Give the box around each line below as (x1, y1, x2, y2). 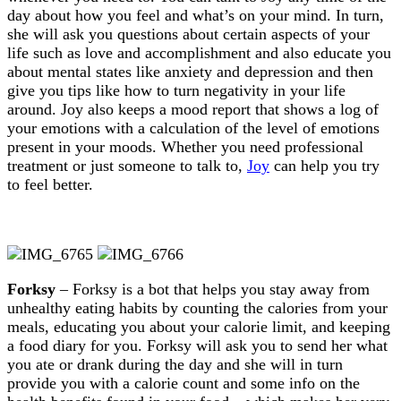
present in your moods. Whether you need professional (7, 137, 363, 156)
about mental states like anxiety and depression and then (7, 62, 373, 81)
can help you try (269, 156, 380, 175)
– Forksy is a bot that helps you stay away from (55, 279, 370, 298)
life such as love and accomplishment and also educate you (7, 43, 391, 62)
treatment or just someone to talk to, (7, 156, 247, 175)
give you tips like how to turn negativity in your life (7, 81, 346, 99)
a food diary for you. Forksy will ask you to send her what (7, 336, 388, 354)
